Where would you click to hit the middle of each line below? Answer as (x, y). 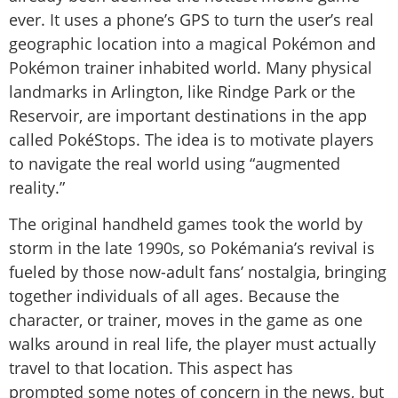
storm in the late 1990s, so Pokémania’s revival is (192, 248)
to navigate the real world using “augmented (175, 163)
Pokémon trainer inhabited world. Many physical (191, 67)
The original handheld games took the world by (186, 224)
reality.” (37, 187)
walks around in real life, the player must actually (192, 344)
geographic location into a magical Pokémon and (192, 43)
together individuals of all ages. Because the (174, 296)
